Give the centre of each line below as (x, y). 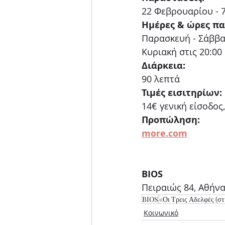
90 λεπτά (161, 79)
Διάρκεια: (163, 66)
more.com (164, 134)
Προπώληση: (171, 120)
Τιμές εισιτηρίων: (182, 93)
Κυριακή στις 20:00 (182, 52)
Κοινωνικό (161, 213)
